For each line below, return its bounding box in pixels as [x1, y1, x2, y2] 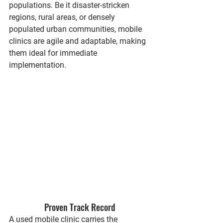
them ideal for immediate [9, 48, 99, 58]
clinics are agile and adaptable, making [9, 36, 148, 46]
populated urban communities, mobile [9, 24, 144, 34]
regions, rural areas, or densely [9, 12, 117, 22]
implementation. [9, 60, 66, 70]
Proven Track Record [44, 201, 115, 214]
